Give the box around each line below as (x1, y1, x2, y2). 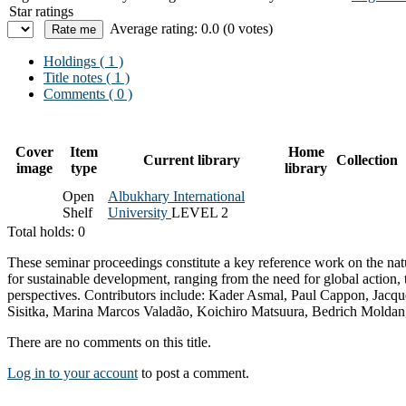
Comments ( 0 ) (43, 85, 132, 101)
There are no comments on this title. (7, 333, 211, 350)
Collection (336, 151, 398, 168)
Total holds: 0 (7, 223, 85, 239)
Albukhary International (108, 188, 245, 204)
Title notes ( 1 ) (43, 69, 130, 85)
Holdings (43, 53, 96, 69)
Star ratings (9, 3, 73, 19)
